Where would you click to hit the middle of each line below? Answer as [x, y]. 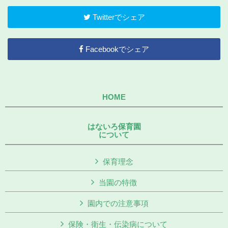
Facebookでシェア [116, 49]
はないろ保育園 [114, 126]
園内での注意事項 [118, 203]
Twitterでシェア [118, 17]
